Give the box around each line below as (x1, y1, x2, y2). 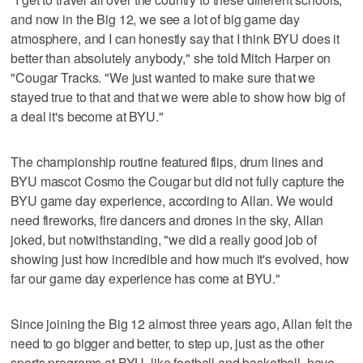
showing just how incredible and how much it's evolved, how (11, 250, 350, 269)
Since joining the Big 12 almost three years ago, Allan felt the (11, 314, 352, 334)
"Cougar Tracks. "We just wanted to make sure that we (11, 68, 316, 88)
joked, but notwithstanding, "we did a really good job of (11, 230, 317, 250)
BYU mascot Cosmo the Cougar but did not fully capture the (11, 172, 345, 191)
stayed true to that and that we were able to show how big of (11, 88, 345, 107)
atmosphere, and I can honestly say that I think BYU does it (11, 29, 340, 49)
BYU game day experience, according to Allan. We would (11, 191, 333, 211)
